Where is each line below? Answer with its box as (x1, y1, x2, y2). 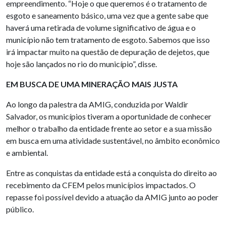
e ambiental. (6, 148, 48, 158)
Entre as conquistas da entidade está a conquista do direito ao (6, 168, 217, 178)
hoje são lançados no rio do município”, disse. (6, 59, 157, 69)
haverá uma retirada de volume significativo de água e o (6, 23, 196, 33)
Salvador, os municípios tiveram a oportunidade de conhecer (6, 111, 211, 122)
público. (6, 204, 34, 214)
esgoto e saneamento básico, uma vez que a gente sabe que (6, 11, 208, 21)
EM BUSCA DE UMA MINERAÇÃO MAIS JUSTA (6, 79, 178, 89)
